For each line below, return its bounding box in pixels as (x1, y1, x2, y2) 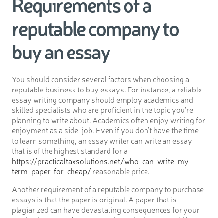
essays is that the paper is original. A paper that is (12, 194, 177, 205)
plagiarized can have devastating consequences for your (12, 204, 200, 215)
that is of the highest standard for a (12, 145, 127, 156)
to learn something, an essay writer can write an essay (12, 135, 192, 146)
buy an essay (12, 37, 110, 64)
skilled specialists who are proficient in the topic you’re (12, 104, 193, 115)
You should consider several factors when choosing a (12, 73, 189, 85)
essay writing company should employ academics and (12, 94, 193, 105)
